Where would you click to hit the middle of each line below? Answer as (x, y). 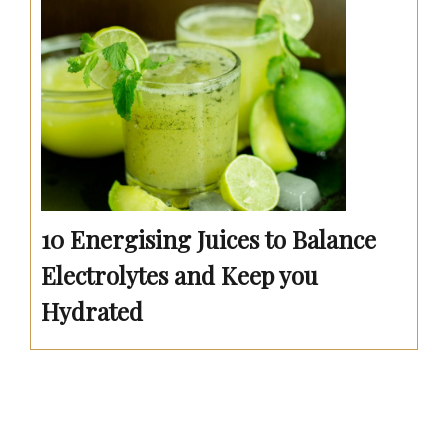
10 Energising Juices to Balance (208, 238)
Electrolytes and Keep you (179, 274)
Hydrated (92, 310)
